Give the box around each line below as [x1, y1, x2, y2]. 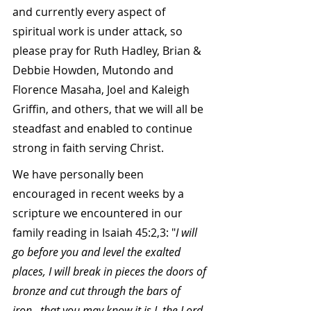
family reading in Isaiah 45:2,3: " [12, 225, 176, 241]
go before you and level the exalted [12, 244, 183, 260]
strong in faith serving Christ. [12, 140, 164, 156]
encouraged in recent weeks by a [12, 186, 187, 202]
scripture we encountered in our [12, 205, 185, 221]
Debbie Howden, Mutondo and [12, 62, 176, 78]
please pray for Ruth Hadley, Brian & [12, 43, 204, 59]
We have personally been [12, 167, 146, 183]
